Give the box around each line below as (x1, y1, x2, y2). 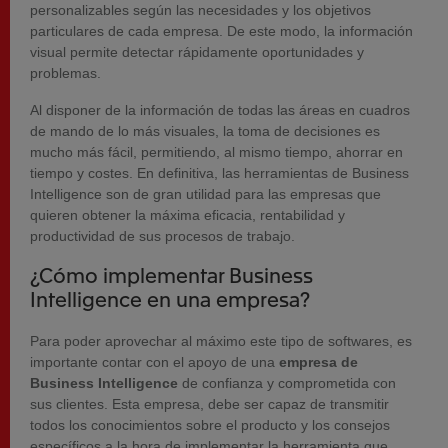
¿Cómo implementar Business (30, 261, 313, 289)
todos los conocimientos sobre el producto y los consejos (30, 417, 390, 434)
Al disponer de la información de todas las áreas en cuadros (30, 102, 410, 119)
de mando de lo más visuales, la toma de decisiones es (30, 123, 380, 140)
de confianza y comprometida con (178, 375, 396, 392)
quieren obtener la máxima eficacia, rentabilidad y (30, 207, 345, 224)
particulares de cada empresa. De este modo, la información (30, 23, 413, 40)
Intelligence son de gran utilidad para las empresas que (30, 186, 381, 203)
